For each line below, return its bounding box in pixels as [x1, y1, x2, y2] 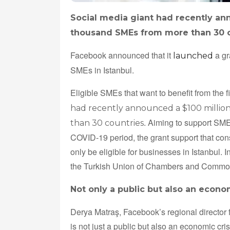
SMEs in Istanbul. [70, 64, 134, 76]
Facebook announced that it [70, 49, 173, 61]
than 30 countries [70, 118, 144, 128]
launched [173, 50, 213, 61]
